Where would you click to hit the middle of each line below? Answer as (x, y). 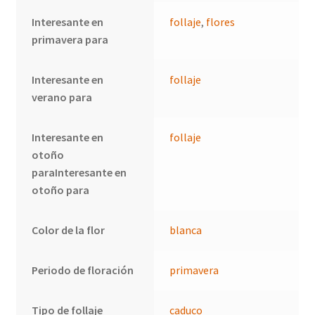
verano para (62, 97)
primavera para (70, 39)
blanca (186, 230)
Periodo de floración (83, 270)
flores (221, 21)
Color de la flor (69, 230)
